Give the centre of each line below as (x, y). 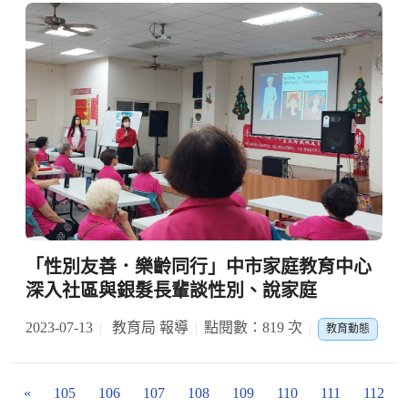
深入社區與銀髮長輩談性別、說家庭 (171, 291)
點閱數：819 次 (253, 328)
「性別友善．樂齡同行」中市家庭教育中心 (199, 267)
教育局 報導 (148, 328)
